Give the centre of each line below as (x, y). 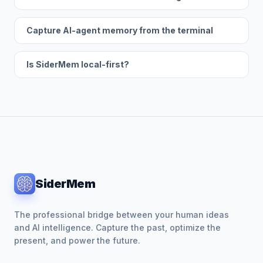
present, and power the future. (77, 240)
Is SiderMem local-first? (78, 64)
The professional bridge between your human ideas (122, 215)
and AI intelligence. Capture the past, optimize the (117, 227)
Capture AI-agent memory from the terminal (120, 30)
